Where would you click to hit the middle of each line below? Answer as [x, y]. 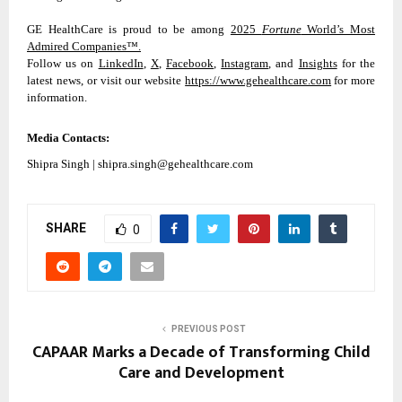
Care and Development [201, 373]
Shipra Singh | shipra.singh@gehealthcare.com [140, 164]
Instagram [245, 64]
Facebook [190, 64]
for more [354, 81]
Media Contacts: [68, 137]
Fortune [281, 30]
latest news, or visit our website [106, 81]
